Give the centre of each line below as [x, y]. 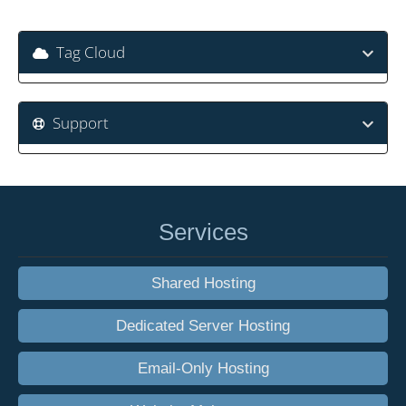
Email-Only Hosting [203, 368]
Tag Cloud [87, 53]
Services [203, 232]
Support [77, 123]
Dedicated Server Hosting [203, 326]
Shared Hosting [203, 283]
